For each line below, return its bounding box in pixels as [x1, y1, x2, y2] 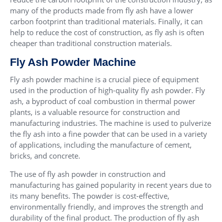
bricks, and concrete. [10, 151, 80, 161]
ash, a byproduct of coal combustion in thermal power [10, 96, 195, 107]
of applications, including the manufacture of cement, [10, 140, 192, 150]
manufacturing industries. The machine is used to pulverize [10, 118, 211, 128]
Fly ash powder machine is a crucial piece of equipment [10, 74, 199, 85]
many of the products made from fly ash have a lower [10, 5, 193, 16]
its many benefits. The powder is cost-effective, [10, 191, 169, 201]
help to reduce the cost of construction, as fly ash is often [10, 27, 204, 38]
